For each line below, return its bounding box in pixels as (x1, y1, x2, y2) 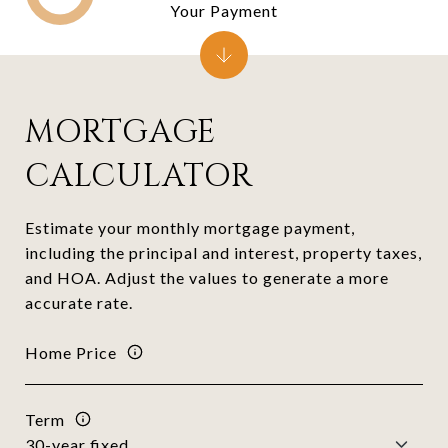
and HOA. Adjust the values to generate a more (25, 268, 389, 287)
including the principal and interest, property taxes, (25, 243, 422, 262)
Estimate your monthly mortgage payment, (25, 218, 355, 237)
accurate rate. (25, 293, 133, 312)
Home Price (25, 342, 117, 362)
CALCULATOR (25, 155, 253, 198)
